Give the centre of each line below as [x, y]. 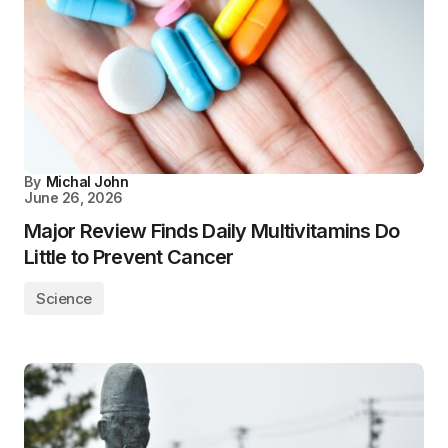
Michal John [87, 181]
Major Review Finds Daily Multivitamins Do [212, 231]
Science [64, 298]
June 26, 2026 [73, 197]
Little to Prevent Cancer [129, 257]
